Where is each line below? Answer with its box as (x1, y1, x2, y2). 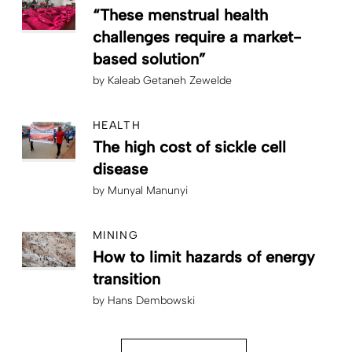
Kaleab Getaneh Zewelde (108, 73, 232, 87)
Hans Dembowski (108, 293, 195, 307)
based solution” (93, 49, 206, 68)
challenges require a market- (93, 27, 301, 46)
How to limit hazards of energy (93, 247, 315, 266)
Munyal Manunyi (108, 183, 188, 197)
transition (93, 269, 160, 288)
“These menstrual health (93, 5, 268, 24)
